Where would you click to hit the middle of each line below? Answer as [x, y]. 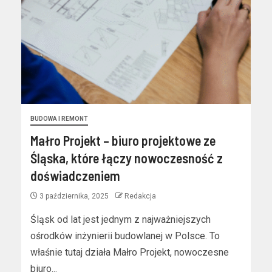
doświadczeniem [75, 175]
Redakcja [140, 196]
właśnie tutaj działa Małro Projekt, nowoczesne [130, 252]
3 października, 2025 [74, 196]
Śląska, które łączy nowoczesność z [127, 158]
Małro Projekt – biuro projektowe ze [123, 140]
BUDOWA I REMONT [59, 119]
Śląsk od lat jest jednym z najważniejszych [121, 219]
